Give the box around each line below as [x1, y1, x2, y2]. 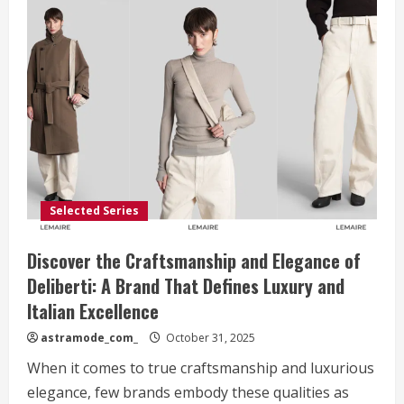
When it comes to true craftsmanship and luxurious [27, 357, 374, 378]
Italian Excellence [27, 297, 159, 325]
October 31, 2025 [163, 329, 255, 345]
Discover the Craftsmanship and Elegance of [27, 246, 361, 274]
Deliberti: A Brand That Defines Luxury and [27, 271, 344, 299]
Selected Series [50, 202, 139, 218]
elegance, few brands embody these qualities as [27, 381, 349, 402]
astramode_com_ [41, 329, 138, 345]
